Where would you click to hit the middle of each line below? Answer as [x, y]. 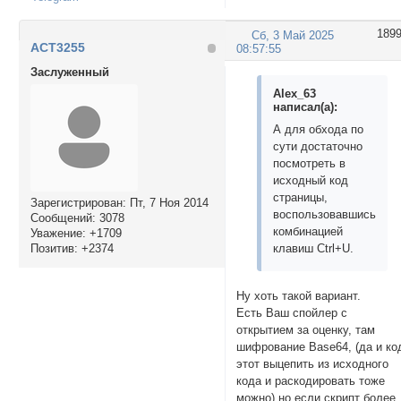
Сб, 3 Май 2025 [293, 35]
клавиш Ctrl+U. [314, 249]
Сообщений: [63, 218]
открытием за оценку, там [306, 329]
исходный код [311, 181]
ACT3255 [57, 48]
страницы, [301, 198]
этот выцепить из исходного [313, 363]
